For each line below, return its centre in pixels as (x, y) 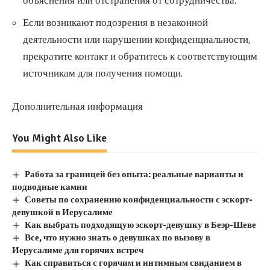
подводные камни (50, 187)
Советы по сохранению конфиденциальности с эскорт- (139, 199)
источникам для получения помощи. (103, 73)
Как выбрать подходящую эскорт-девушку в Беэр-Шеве (141, 225)
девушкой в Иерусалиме (62, 212)
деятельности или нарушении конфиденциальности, (137, 39)
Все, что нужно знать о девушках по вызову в (118, 238)
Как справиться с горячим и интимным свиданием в (133, 263)
